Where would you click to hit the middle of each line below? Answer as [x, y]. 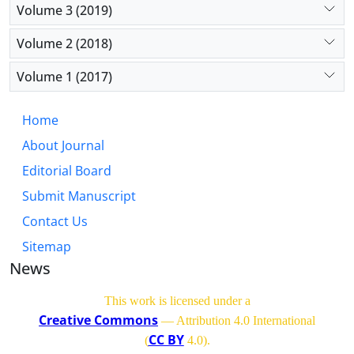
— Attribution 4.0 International [237, 321]
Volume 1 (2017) [64, 76]
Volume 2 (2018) [64, 43]
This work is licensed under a [177, 301]
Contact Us [55, 222]
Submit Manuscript [79, 196]
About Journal [63, 146]
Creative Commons [98, 320]
